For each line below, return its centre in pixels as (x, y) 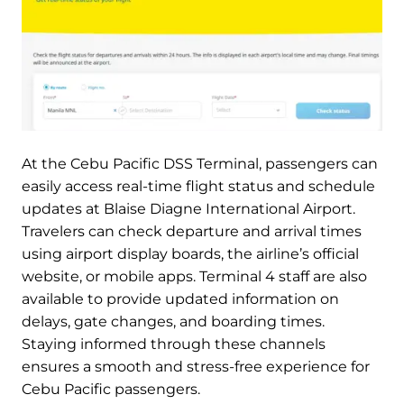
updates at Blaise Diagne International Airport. (188, 209)
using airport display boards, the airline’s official (190, 254)
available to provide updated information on (180, 299)
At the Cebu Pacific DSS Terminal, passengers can (200, 164)
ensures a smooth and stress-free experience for (196, 367)
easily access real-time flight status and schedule (198, 186)
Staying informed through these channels (174, 344)
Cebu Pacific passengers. (111, 389)
